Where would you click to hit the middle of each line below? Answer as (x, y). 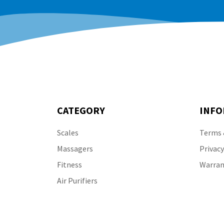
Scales (68, 132)
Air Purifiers (77, 180)
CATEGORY (81, 110)
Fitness (69, 164)
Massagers (75, 148)
